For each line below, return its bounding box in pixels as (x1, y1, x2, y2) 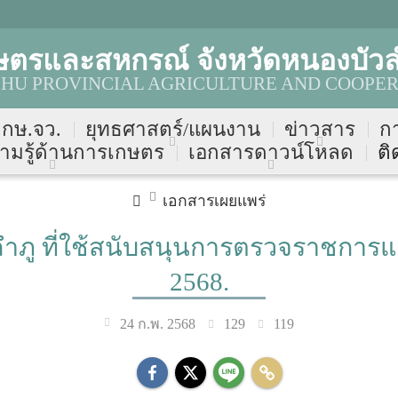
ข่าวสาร (283, 118, 355, 140)
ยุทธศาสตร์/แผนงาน (84, 118, 260, 140)
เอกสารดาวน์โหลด (188, 141, 354, 163)
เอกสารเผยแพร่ (163, 192, 266, 210)
